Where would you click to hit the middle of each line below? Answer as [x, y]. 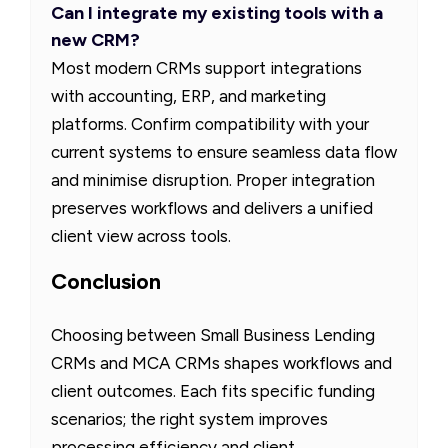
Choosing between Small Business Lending [213, 334]
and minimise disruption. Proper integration [213, 179]
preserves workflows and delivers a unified [212, 207]
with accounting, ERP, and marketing [188, 95]
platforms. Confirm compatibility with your [210, 123]
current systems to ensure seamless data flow [224, 151]
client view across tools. [141, 235]
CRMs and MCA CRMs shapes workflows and [221, 362]
